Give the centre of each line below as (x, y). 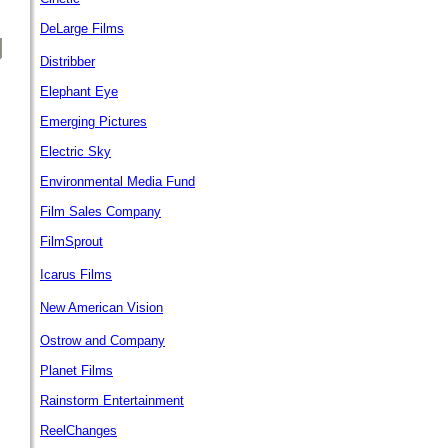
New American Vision (101, 307)
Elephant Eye (79, 91)
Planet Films (76, 370)
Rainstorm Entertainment (112, 400)
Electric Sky (75, 151)
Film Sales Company (100, 211)
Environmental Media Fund (117, 181)
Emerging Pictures (93, 121)
